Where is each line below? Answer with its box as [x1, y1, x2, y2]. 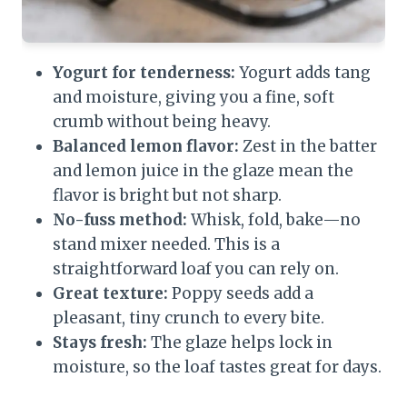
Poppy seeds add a [168, 283, 313, 304]
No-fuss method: [53, 210, 187, 231]
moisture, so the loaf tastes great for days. [53, 357, 382, 378]
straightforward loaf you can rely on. [53, 259, 339, 280]
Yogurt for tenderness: [53, 63, 235, 84]
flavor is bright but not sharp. [53, 185, 282, 206]
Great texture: [53, 283, 168, 304]
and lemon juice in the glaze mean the [53, 161, 353, 182]
